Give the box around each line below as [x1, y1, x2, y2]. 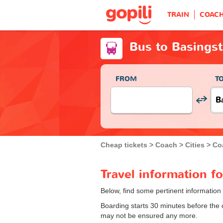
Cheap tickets [101, 140, 147, 149]
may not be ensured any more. [101, 211, 198, 220]
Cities [185, 140, 205, 149]
